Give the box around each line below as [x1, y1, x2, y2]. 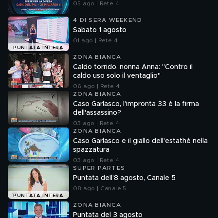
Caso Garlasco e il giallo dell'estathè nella [73, 138, 208, 145]
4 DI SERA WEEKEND [73, 17, 143, 23]
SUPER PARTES [73, 165, 125, 171]
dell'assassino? [73, 109, 121, 116]
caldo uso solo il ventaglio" [73, 73, 161, 79]
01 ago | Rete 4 [73, 37, 118, 43]
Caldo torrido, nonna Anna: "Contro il [73, 64, 193, 71]
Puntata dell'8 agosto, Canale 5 [73, 175, 176, 182]
